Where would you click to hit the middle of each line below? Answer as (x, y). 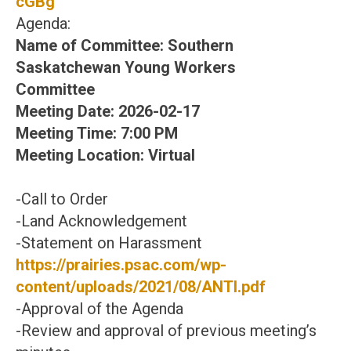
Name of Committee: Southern (125, 45)
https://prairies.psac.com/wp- (121, 265)
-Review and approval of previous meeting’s (166, 331)
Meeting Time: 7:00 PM (103, 133)
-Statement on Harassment (109, 243)
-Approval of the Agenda (100, 309)
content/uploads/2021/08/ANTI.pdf (141, 287)
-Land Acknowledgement (101, 221)
